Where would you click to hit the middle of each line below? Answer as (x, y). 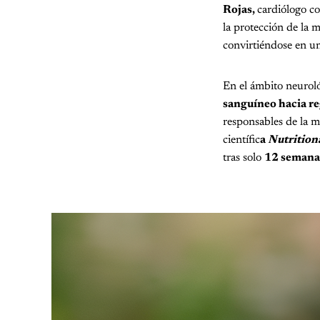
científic (241, 140)
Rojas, (240, 10)
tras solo (244, 157)
